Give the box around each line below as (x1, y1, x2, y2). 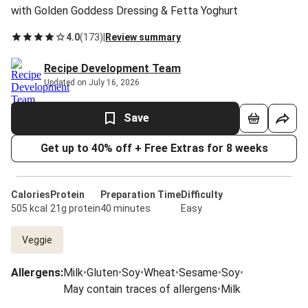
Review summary (105, 32, 181, 43)
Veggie (22, 234, 52, 245)
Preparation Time (100, 189, 181, 200)
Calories (11, 189, 50, 200)
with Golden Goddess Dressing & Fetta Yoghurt (11, 4, 238, 17)
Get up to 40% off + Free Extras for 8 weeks (40, 142, 268, 155)
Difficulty (181, 189, 223, 200)
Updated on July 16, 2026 (44, 78, 140, 87)
